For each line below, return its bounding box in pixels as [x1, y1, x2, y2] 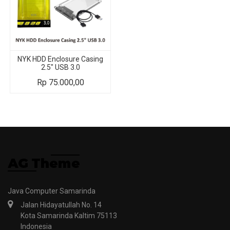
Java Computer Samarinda [8, 187, 95, 195]
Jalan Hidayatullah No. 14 [21, 201, 102, 209]
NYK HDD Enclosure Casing [17, 54, 103, 63]
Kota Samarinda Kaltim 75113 [21, 212, 117, 220]
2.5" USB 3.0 [41, 63, 80, 71]
